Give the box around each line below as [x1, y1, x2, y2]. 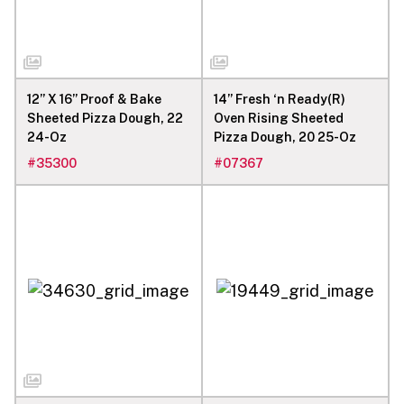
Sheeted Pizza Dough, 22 [27, 110, 183, 125]
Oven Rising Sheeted [214, 110, 344, 125]
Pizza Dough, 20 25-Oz [214, 129, 356, 144]
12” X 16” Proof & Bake [27, 91, 161, 106]
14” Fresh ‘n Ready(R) [214, 91, 345, 106]
